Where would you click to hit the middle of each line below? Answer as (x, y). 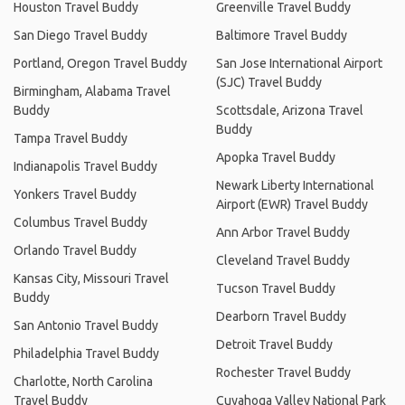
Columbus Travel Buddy (80, 222)
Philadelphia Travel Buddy (86, 353)
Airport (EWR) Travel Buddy (292, 204)
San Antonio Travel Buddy (86, 325)
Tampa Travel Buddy (71, 138)
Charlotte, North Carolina (83, 381)
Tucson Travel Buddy (276, 288)
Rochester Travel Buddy (283, 372)
